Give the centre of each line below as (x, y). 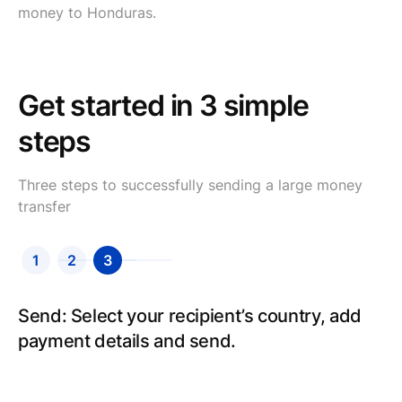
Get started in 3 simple (163, 105)
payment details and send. (127, 341)
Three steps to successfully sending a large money (190, 185)
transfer (44, 206)
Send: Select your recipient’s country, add (190, 316)
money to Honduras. (87, 13)
